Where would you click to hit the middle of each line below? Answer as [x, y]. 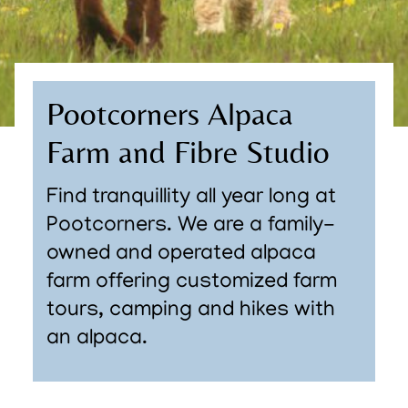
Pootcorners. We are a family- [190, 227]
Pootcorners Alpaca [169, 114]
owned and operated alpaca [181, 255]
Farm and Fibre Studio [188, 153]
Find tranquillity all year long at [191, 199]
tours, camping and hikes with [190, 312]
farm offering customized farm [191, 284]
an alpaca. [97, 340]
